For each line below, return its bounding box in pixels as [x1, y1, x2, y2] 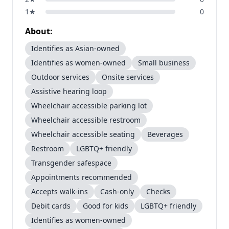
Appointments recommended [31, 172, 132, 182]
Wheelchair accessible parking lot [31, 101, 147, 110]
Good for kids [83, 201, 128, 211]
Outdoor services [31, 72, 89, 82]
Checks [146, 187, 170, 196]
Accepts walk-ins [31, 187, 88, 196]
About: [25, 26, 53, 37]
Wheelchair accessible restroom [31, 115, 141, 125]
